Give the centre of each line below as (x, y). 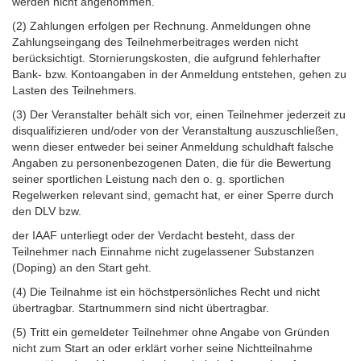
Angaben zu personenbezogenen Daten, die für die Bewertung (172, 162)
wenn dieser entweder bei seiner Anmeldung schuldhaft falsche (173, 146)
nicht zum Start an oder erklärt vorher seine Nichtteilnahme (162, 348)
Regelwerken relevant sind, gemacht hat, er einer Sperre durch (173, 195)
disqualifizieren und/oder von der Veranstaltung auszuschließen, (175, 130)
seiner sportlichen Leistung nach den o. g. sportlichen (148, 178)
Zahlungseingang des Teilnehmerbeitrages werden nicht (155, 41)
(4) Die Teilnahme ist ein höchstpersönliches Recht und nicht (166, 291)
